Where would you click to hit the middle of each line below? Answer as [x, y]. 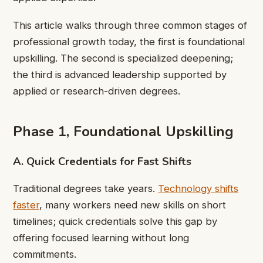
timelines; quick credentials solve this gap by [115, 222]
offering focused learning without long [101, 238]
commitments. [45, 254]
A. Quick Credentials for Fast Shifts [102, 161]
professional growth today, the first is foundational [129, 41]
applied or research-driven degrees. [97, 91]
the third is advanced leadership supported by [120, 74]
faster [26, 205]
